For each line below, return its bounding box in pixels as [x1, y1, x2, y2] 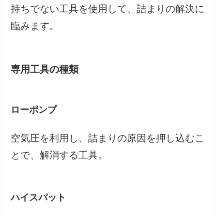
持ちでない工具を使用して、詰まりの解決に [11, 3, 205, 15]
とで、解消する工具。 [11, 150, 108, 161]
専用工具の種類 [11, 64, 79, 75]
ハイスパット [11, 192, 66, 202]
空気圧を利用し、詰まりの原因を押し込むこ [11, 133, 205, 144]
